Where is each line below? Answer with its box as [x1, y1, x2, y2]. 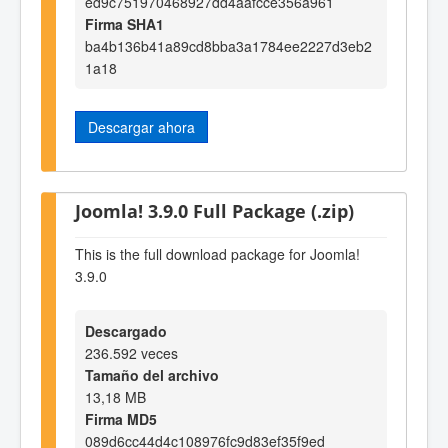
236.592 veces [85, 342, 178, 363]
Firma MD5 [85, 408, 157, 429]
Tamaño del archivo [85, 364, 219, 385]
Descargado [85, 320, 167, 341]
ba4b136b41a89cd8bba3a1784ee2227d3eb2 [85, 36, 372, 57]
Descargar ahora [88, 117, 195, 138]
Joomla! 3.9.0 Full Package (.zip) [75, 197, 354, 223]
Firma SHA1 [85, 14, 164, 35]
